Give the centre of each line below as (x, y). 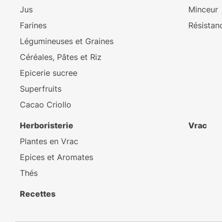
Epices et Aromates (56, 157)
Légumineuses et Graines (67, 41)
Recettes (38, 194)
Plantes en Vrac (49, 141)
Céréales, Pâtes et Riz (61, 57)
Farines (33, 26)
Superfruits (41, 89)
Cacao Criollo (46, 105)
